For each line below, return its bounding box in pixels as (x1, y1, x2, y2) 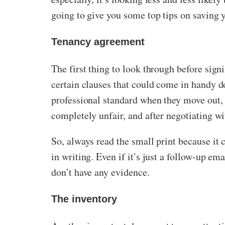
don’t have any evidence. (51, 165, 150, 179)
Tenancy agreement (51, 36, 145, 47)
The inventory (51, 193, 117, 204)
